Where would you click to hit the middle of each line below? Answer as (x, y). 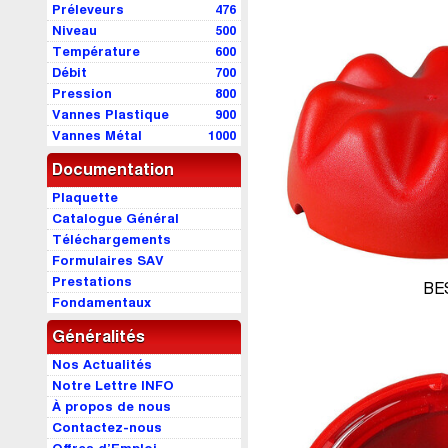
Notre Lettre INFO (113, 385)
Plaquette (85, 197)
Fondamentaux (101, 302)
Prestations (92, 281)
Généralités (98, 336)
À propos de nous (111, 406)
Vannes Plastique (110, 114)
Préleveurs (88, 9)
